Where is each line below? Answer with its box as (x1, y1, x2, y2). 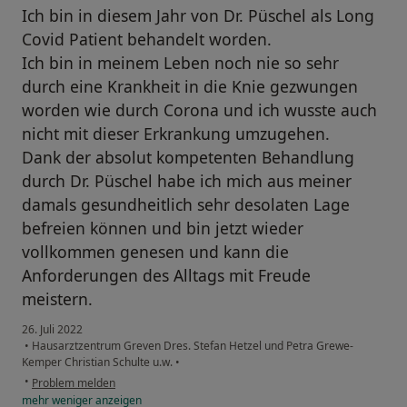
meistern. (22, 288, 93, 311)
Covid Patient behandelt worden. (22, 28, 272, 51)
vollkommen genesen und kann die (22, 241, 289, 263)
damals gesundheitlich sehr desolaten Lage (22, 194, 350, 216)
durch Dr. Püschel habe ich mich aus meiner (22, 170, 352, 193)
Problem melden (32, 375, 115, 392)
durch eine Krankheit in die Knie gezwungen (22, 75, 358, 98)
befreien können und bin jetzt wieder (22, 217, 303, 240)
